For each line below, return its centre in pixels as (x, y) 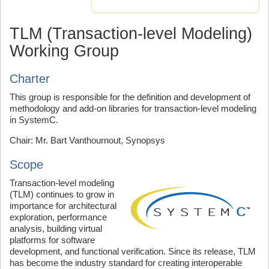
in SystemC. (34, 119)
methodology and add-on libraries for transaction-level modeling (133, 108)
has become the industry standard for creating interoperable (126, 262)
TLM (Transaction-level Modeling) (131, 33)
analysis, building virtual (56, 228)
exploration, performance (58, 217)
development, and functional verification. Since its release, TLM (133, 251)
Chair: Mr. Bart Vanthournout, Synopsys (87, 140)
